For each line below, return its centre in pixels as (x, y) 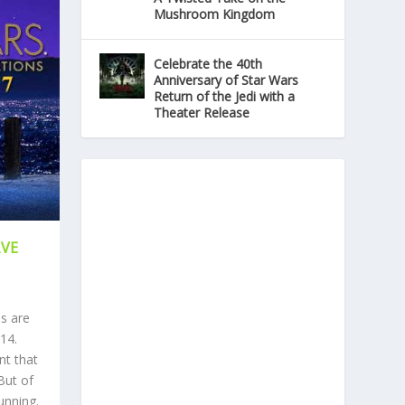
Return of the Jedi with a (225, 96)
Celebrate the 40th (208, 63)
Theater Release (202, 112)
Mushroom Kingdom (215, 14)
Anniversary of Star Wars (226, 80)
